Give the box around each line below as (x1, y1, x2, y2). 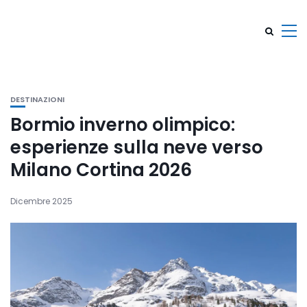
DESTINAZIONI (10, 94, 64, 105)
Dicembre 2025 (10, 195, 73, 207)
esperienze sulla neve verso (10, 135, 263, 160)
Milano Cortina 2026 (10, 158, 192, 182)
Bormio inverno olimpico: (10, 112, 235, 137)
